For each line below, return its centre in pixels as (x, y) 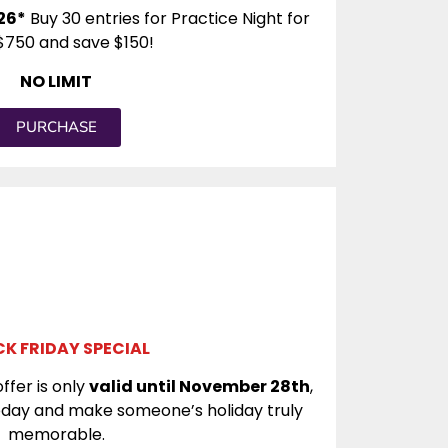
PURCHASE (56, 126)
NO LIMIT (56, 81)
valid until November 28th (199, 387)
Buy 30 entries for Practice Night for (168, 19)
